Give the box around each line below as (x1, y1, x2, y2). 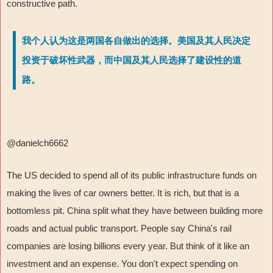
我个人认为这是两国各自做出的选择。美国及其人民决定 (22, 36, 250, 46)
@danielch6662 (7, 138, 68, 149)
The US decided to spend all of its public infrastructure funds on (7, 170, 257, 181)
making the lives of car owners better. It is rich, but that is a (7, 188, 239, 199)
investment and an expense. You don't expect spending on (7, 258, 238, 269)
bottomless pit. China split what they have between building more (7, 205, 263, 216)
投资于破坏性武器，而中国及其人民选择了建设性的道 (22, 55, 241, 66)
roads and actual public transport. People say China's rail (7, 223, 232, 234)
